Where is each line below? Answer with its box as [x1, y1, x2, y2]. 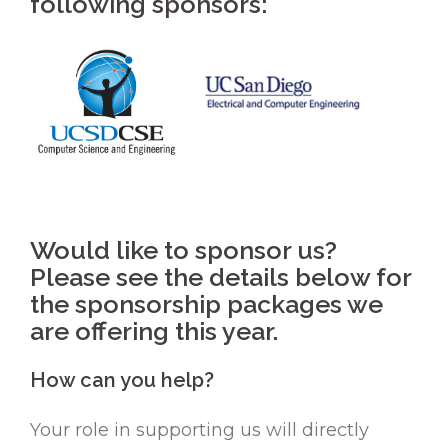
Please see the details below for [30, 262, 411, 293]
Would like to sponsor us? [30, 235, 337, 266]
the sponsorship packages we [30, 289, 383, 320]
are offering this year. [30, 316, 278, 347]
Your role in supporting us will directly [30, 419, 369, 442]
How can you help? [30, 368, 214, 393]
